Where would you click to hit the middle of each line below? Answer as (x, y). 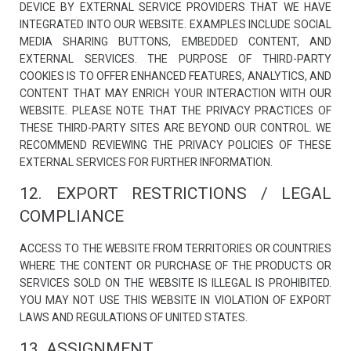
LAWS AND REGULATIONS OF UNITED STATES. (134, 317)
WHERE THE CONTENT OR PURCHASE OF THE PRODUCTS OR (175, 266)
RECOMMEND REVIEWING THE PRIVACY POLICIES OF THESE (175, 145)
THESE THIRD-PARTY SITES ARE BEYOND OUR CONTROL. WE (175, 128)
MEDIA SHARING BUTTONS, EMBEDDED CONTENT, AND (175, 42)
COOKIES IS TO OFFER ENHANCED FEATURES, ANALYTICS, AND (175, 76)
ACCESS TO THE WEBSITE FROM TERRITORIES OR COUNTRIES (175, 248)
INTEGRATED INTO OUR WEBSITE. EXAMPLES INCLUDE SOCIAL (175, 24)
